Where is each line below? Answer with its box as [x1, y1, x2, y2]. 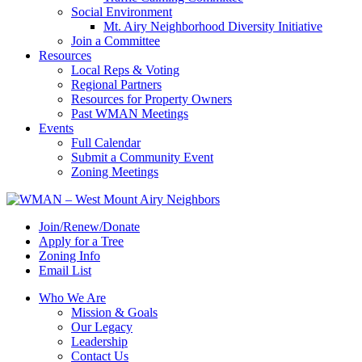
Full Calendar [71, 136, 141, 149]
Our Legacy [71, 320, 133, 334]
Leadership [71, 335, 128, 348]
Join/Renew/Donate [39, 220, 140, 234]
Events [39, 121, 74, 135]
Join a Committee [71, 34, 160, 48]
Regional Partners [71, 78, 162, 91]
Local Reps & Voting [71, 63, 179, 77]
